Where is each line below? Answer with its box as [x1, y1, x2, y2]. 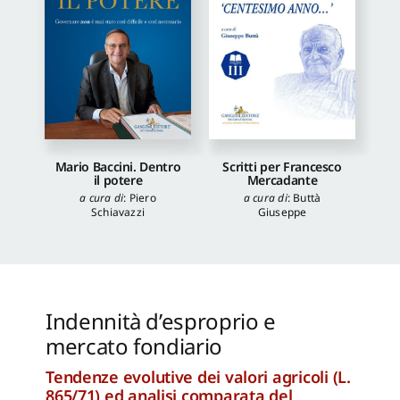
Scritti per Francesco [222, 157, 342, 175]
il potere [93, 171, 143, 188]
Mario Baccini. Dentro [54, 157, 181, 175]
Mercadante [246, 171, 318, 188]
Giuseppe [257, 204, 307, 220]
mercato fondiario [46, 330, 222, 361]
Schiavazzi [90, 204, 146, 220]
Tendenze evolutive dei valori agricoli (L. [46, 365, 351, 387]
